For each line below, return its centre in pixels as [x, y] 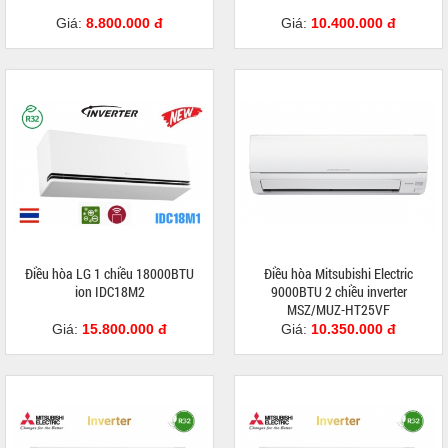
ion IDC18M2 [109, 292]
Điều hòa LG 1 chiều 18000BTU [109, 274]
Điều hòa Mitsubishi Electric [338, 274]
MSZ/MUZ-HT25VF [338, 310]
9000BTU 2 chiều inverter [338, 292]
